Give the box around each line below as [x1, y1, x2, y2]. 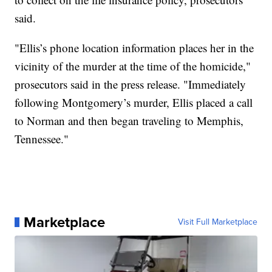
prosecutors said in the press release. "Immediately [15, 76, 246, 92]
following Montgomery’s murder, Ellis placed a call [15, 95, 253, 110]
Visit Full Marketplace [177, 216, 257, 229]
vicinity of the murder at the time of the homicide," [15, 58, 251, 74]
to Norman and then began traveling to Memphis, [15, 113, 244, 129]
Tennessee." [15, 131, 69, 147]
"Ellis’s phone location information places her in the [15, 40, 254, 56]
